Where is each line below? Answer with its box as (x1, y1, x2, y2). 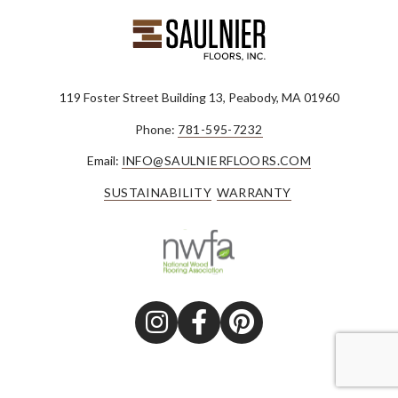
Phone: (135, 121, 179, 137)
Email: (86, 153, 122, 169)
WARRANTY (217, 185, 291, 200)
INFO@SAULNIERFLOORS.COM (121, 153, 312, 169)
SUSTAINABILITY (104, 185, 212, 200)
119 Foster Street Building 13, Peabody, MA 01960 (59, 90, 339, 106)
